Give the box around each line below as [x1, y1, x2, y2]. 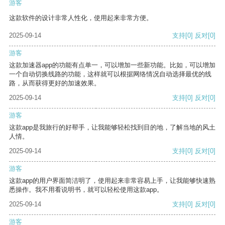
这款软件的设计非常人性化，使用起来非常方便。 [9, 14, 153, 22]
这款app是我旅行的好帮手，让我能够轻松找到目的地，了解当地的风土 [9, 124, 215, 132]
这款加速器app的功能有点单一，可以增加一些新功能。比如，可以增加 [9, 61, 215, 69]
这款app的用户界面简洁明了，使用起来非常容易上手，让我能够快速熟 [9, 177, 215, 185]
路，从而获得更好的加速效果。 [9, 79, 100, 87]
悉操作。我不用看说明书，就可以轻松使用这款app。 [9, 186, 163, 194]
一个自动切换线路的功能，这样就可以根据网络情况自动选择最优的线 [9, 70, 211, 78]
